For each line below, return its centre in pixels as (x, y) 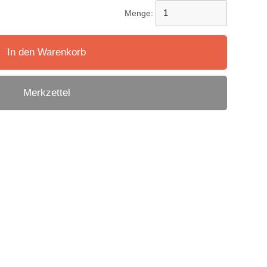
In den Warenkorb (47, 52)
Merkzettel (46, 93)
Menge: (140, 13)
